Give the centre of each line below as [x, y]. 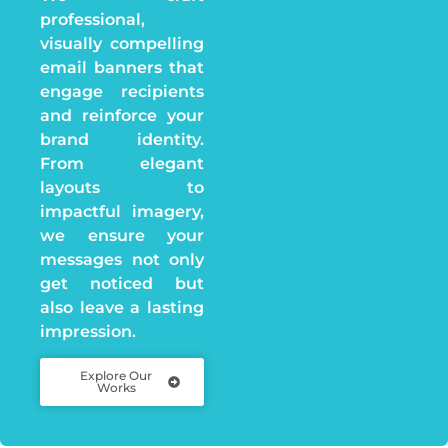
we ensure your [122, 235]
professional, [92, 19]
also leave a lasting [122, 307]
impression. [90, 331]
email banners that [122, 67]
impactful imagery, [122, 211]
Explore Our [116, 376]
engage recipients [122, 91]
